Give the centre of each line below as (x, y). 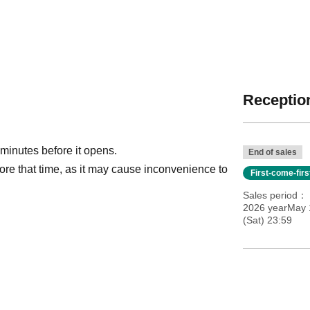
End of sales (272, 152)
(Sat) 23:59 (267, 220)
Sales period (270, 195)
